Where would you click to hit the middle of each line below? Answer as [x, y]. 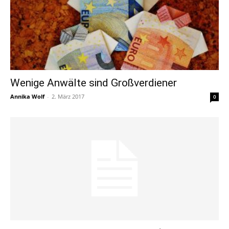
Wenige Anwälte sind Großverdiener [94, 83]
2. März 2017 [68, 97]
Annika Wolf [27, 97]
